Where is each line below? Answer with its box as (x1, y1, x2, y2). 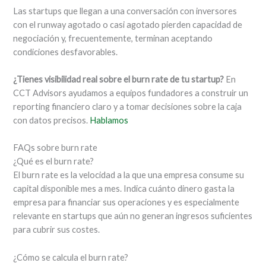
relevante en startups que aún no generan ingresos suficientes (13, 211, 253, 221)
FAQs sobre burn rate (13, 142, 98, 153)
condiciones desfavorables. (13, 46, 118, 57)
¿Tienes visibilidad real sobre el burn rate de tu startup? (13, 74, 224, 85)
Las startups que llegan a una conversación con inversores (13, 5, 237, 16)
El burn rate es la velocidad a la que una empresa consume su (13, 170, 245, 180)
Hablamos (90, 115, 129, 126)
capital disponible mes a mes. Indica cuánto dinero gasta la (13, 183, 235, 194)
